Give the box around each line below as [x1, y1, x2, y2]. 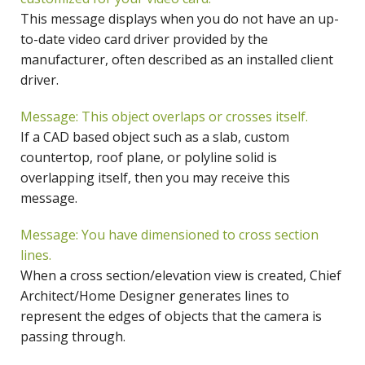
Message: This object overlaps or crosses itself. [20, 108, 308, 126]
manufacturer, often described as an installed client [20, 51, 333, 69]
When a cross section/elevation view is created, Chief [20, 266, 341, 285]
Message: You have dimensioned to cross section [20, 226, 319, 244]
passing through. [20, 328, 125, 346]
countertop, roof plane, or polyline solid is [20, 148, 277, 167]
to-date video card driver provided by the [20, 30, 268, 49]
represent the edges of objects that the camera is [20, 307, 322, 326]
